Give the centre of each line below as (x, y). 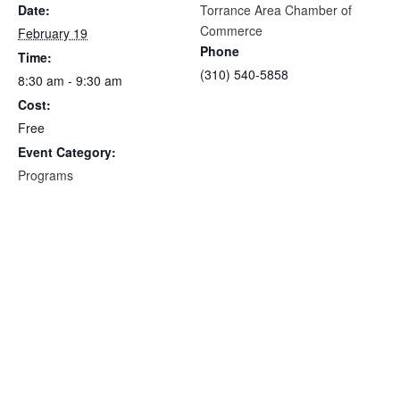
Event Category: (67, 151)
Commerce (231, 30)
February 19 (53, 33)
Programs (46, 175)
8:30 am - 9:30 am (70, 80)
